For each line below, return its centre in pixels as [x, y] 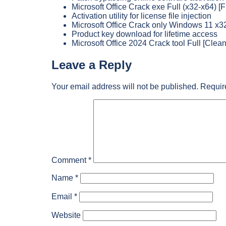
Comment [70, 160]
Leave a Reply [92, 65]
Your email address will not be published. [125, 87]
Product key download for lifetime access [145, 34]
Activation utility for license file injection [142, 16]
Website [66, 215]
